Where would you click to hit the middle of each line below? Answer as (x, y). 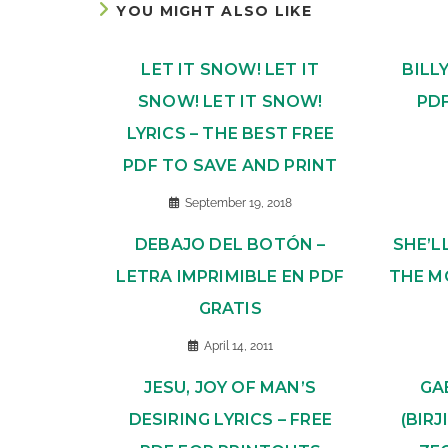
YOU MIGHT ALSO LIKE (214, 11)
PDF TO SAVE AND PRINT (230, 165)
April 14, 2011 (238, 346)
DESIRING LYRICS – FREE (230, 419)
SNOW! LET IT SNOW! (230, 101)
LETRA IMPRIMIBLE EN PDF (230, 276)
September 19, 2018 (238, 203)
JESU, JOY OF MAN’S (230, 387)
